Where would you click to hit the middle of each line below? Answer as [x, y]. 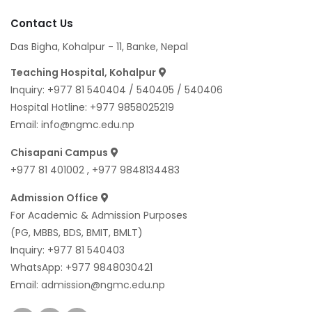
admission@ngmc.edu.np [103, 284]
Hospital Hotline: [50, 107]
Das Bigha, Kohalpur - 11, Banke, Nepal [99, 46]
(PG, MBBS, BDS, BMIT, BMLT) [77, 232]
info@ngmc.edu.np [88, 124]
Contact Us [42, 23]
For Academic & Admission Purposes [99, 215]
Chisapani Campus [59, 152]
